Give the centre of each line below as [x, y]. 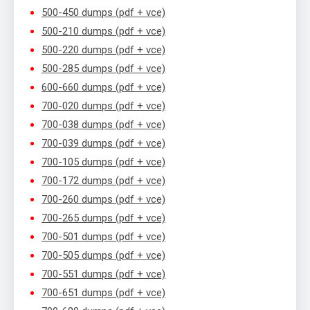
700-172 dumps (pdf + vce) [103, 181]
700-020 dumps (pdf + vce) [103, 106]
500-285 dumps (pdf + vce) [103, 69]
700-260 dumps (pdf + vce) [103, 200]
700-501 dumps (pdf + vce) [103, 237]
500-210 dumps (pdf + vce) [103, 31]
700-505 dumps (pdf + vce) [103, 256]
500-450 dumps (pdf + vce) [103, 13]
